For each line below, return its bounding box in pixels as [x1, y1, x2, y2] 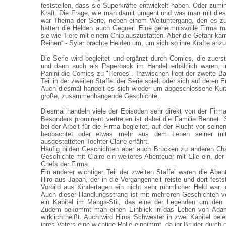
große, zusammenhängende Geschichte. [40, 92, 159, 100]
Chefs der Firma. [40, 160, 90, 168]
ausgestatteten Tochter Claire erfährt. [40, 138, 149, 145]
